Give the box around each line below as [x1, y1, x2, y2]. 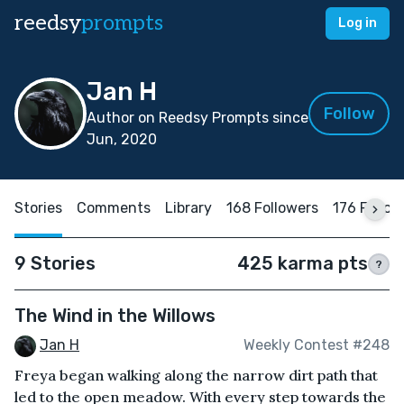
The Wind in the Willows [14, 305, 216, 326]
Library [165, 199, 212, 216]
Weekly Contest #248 [243, 336, 390, 354]
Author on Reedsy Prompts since [87, 109, 308, 126]
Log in [338, 15, 377, 31]
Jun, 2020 [87, 131, 157, 148]
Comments [77, 199, 151, 216]
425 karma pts [237, 252, 368, 274]
